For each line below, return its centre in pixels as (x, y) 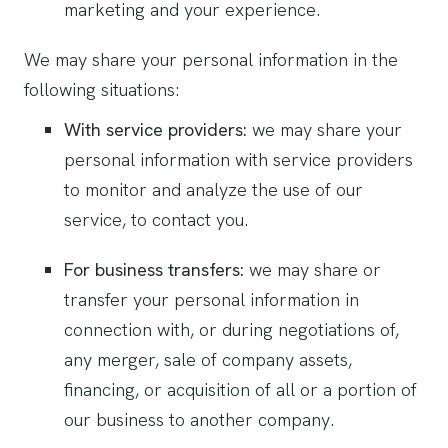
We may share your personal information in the (211, 59)
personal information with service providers (238, 159)
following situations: (101, 89)
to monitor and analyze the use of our (213, 189)
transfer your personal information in (211, 299)
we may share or (312, 269)
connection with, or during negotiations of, (231, 329)
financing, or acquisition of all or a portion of (240, 389)
